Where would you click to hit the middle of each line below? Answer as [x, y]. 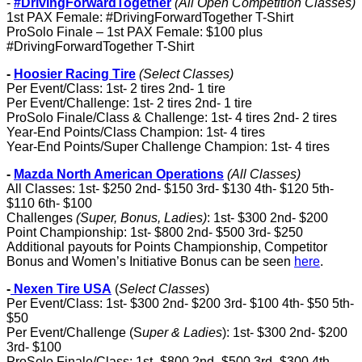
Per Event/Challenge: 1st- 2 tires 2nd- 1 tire [129, 103]
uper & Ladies [182, 333]
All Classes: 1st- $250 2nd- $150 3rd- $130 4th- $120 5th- [170, 189]
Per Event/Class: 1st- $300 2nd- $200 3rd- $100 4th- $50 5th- [180, 303]
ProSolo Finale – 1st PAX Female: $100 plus [135, 32]
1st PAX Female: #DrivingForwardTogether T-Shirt [150, 17]
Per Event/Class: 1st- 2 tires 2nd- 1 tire [116, 88]
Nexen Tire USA [63, 289]
